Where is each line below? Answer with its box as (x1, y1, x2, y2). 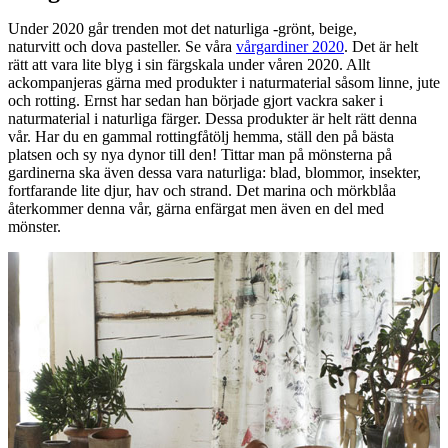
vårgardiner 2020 (236, 38, 344, 56)
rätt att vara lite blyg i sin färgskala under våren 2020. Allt (8, 56, 370, 74)
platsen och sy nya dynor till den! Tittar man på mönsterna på (8, 146, 392, 164)
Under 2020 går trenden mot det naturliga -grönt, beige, (8, 20, 357, 38)
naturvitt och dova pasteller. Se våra (8, 38, 236, 56)
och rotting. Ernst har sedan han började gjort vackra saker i (8, 92, 383, 110)
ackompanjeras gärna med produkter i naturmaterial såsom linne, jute (8, 74, 440, 92)
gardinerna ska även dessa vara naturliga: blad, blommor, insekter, (8, 164, 421, 182)
